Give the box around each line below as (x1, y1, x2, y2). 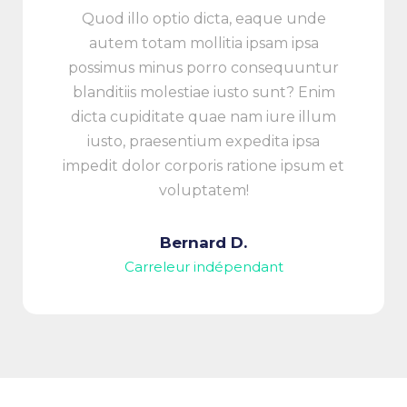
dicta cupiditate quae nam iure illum (71, 107, 336, 125)
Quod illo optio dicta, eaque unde (81, 9, 326, 27)
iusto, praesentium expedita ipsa (87, 132, 320, 150)
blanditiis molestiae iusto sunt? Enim (72, 83, 335, 101)
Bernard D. (160, 233, 247, 252)
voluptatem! (158, 181, 249, 199)
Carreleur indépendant (124, 257, 283, 275)
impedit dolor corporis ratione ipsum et (63, 156, 344, 174)
